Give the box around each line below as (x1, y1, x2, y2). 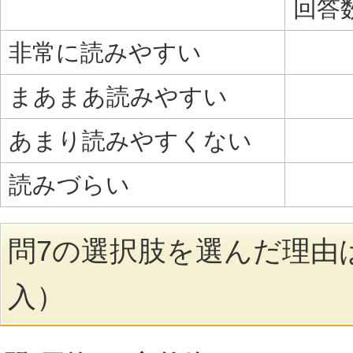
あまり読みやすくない (9, 127, 252, 154)
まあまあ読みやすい (9, 83, 228, 110)
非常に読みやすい (9, 39, 202, 65)
